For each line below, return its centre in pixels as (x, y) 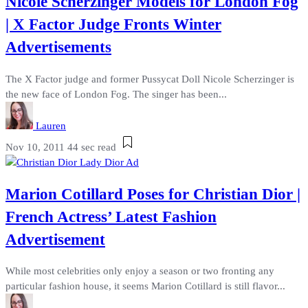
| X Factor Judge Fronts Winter (113, 25)
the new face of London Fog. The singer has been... (116, 94)
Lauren (51, 125)
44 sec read (92, 147)
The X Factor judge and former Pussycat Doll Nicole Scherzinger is (150, 79)
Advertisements (58, 47)
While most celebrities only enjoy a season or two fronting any (140, 271)
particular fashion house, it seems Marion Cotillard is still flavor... (145, 286)
